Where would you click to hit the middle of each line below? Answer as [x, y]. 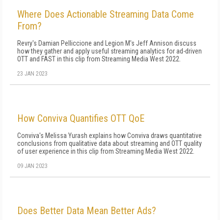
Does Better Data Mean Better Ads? [87, 211]
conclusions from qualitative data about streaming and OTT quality [110, 143]
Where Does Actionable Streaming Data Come [106, 14]
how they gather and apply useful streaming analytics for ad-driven [110, 51]
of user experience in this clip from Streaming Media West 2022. [106, 151]
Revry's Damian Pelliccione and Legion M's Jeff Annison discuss [107, 43]
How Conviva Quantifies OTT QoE [81, 118]
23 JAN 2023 [32, 74]
